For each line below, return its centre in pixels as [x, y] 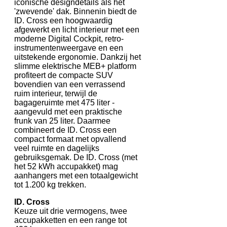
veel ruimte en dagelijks [57, 148]
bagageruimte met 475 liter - [64, 103]
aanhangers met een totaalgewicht [76, 176]
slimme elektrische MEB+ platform [75, 66]
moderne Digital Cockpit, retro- [69, 39]
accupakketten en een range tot [70, 220]
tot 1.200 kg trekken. [50, 185]
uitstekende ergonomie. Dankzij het [78, 57]
